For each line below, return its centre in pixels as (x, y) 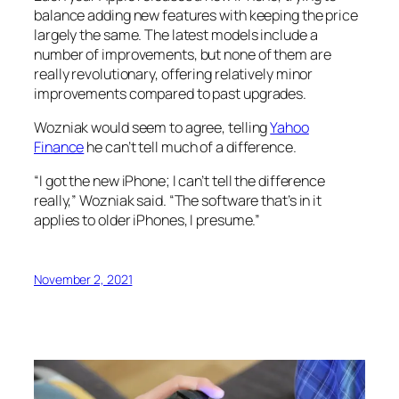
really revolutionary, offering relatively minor (174, 73)
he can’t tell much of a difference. (190, 147)
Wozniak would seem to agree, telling (152, 127)
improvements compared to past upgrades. (171, 93)
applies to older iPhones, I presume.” (147, 220)
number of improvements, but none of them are (183, 54)
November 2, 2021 (83, 280)
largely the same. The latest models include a (176, 34)
